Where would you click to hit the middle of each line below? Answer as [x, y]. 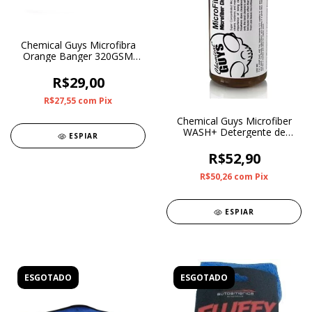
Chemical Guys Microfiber [234, 121]
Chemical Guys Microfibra [78, 45]
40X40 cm [78, 68]
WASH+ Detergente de [234, 132]
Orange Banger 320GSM [78, 56]
